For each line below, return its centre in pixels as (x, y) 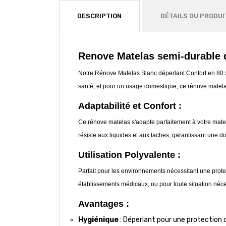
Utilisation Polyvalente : (129, 155)
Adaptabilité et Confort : (130, 106)
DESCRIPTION (99, 16)
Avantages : (104, 204)
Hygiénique (98, 219)
